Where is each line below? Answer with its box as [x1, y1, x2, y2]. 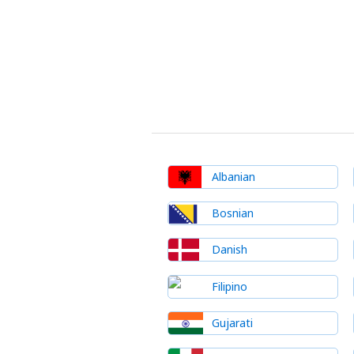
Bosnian [212, 205, 254, 221]
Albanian [212, 169, 255, 184]
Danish [212, 242, 247, 258]
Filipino [212, 278, 247, 294]
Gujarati [212, 314, 253, 330]
